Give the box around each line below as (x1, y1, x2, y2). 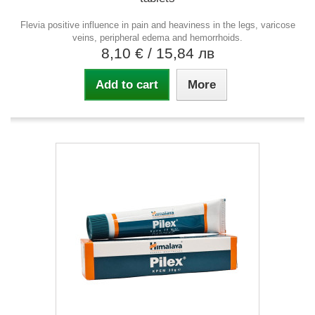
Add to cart (95, 77, 158, 91)
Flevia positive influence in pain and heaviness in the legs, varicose (20, 19, 295, 30)
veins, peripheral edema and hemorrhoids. (72, 32, 243, 43)
